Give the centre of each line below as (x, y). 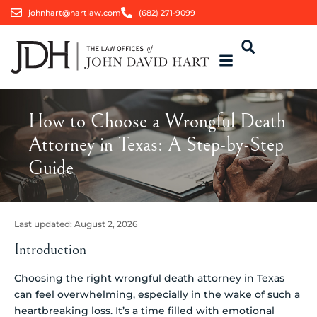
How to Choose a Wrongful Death (157, 122)
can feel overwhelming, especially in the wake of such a (157, 294)
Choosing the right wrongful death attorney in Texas (149, 278)
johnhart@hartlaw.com (75, 13)
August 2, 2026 (106, 224)
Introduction (50, 249)
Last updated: (44, 224)
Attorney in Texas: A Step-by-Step (156, 145)
